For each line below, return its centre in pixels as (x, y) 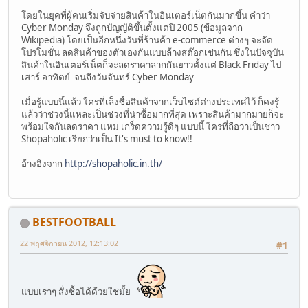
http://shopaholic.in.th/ (113, 163)
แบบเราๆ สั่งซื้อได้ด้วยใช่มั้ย (77, 291)
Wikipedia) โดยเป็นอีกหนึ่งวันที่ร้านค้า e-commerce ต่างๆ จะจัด (147, 40)
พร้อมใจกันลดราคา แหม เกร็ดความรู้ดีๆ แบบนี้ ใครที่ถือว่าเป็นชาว (151, 126)
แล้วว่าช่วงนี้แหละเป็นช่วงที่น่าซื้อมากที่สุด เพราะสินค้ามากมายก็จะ (153, 114)
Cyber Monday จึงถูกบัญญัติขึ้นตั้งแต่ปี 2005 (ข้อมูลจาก (132, 27)
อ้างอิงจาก (43, 163)
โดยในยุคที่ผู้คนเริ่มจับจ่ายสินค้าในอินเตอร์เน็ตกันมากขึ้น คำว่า (146, 15)
